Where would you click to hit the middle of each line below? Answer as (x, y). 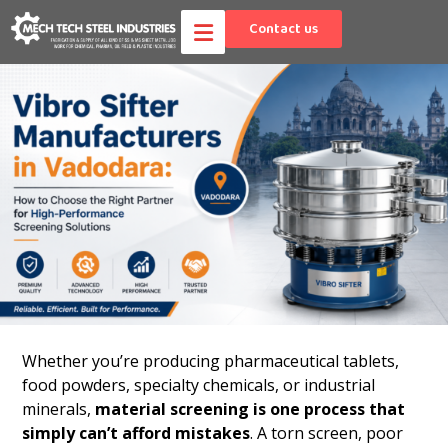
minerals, (59, 408)
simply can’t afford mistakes (136, 432)
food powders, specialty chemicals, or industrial (199, 384)
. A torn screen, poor (327, 432)
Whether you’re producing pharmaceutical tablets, (211, 360)
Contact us (284, 29)
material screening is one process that (250, 408)
